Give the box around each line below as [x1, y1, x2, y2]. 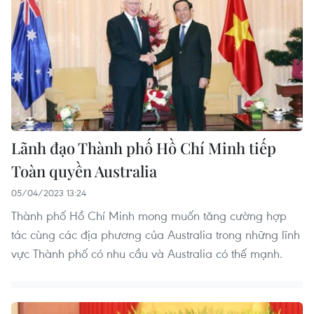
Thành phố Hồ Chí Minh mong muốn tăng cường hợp [11, 207, 287, 224]
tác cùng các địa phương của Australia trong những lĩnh [11, 226, 300, 243]
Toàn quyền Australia [11, 161, 157, 182]
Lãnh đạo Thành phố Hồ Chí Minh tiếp [11, 137, 276, 159]
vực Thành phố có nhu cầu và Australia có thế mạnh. [11, 245, 282, 262]
